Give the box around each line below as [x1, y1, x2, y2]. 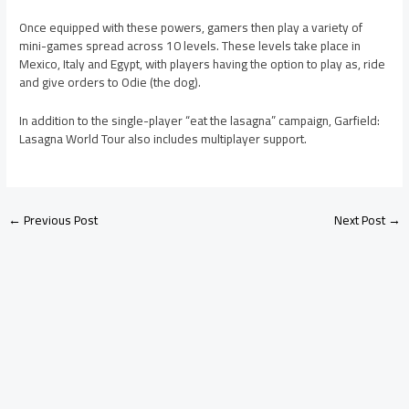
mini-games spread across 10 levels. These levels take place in [19, 34, 362, 58]
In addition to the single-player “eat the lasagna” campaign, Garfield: [19, 109, 381, 133]
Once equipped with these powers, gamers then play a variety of [19, 16, 363, 40]
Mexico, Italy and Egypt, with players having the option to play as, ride [19, 52, 386, 77]
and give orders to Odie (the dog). [19, 70, 202, 95]
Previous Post [21, 208, 99, 233]
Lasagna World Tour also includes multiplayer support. [19, 127, 308, 152]
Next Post [333, 208, 388, 233]
